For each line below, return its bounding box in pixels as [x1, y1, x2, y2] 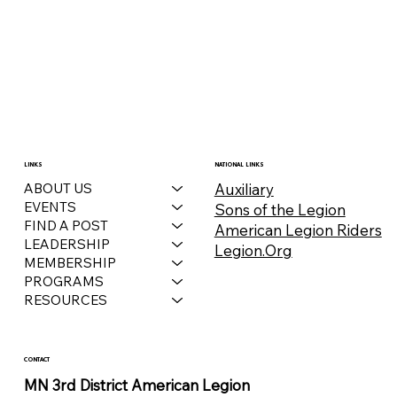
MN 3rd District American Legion [23, 375, 250, 394]
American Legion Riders [214, 220, 382, 239]
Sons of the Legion [214, 199, 346, 219]
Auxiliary [214, 179, 274, 198]
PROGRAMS [23, 273, 104, 291]
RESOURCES [23, 292, 107, 309]
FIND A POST [23, 217, 108, 235]
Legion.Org [214, 240, 292, 260]
